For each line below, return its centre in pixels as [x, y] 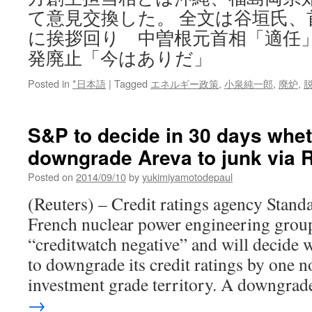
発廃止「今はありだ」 [120, 58]
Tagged [131, 83]
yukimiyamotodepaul [187, 177]
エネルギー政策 [185, 83]
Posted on [50, 177]
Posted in [49, 83]
